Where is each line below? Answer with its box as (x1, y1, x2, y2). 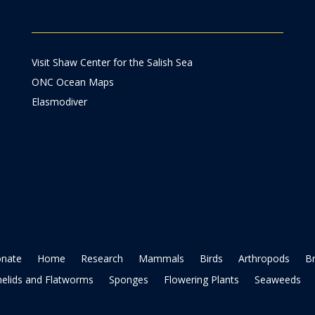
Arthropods (238, 252, 290, 266)
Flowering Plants (164, 273, 240, 287)
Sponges (109, 273, 149, 287)
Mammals (139, 252, 185, 266)
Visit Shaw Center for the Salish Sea (31, 56, 193, 69)
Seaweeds (255, 273, 302, 287)
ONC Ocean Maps (31, 75, 114, 89)
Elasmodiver (31, 95, 87, 108)
